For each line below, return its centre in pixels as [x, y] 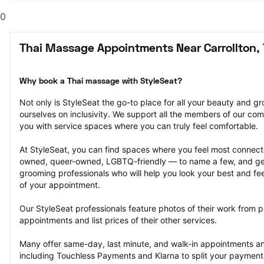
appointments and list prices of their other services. [118, 220]
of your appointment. [60, 185]
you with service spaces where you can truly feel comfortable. [139, 126]
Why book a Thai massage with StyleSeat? [101, 82]
